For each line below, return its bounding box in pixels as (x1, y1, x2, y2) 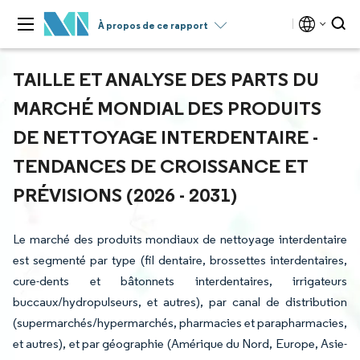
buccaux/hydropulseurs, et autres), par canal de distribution (13, 294, 347, 309)
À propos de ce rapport (98, 19, 208, 31)
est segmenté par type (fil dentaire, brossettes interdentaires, (13, 252, 347, 268)
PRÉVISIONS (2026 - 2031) (13, 182, 237, 207)
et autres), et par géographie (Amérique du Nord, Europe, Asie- (13, 336, 347, 351)
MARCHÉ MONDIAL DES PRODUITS (13, 96, 321, 120)
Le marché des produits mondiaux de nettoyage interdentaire (13, 231, 347, 247)
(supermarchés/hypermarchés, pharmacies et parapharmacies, (13, 315, 347, 330)
